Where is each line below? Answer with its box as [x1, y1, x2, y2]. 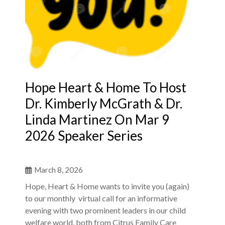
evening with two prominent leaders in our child [25, 205, 186, 215]
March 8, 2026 [34, 165, 83, 175]
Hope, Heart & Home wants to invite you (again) [25, 181, 189, 191]
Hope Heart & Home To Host [25, 79, 186, 96]
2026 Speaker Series [25, 128, 143, 144]
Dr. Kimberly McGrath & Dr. [25, 95, 182, 112]
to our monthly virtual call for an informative [25, 193, 177, 203]
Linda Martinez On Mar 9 [25, 111, 169, 128]
